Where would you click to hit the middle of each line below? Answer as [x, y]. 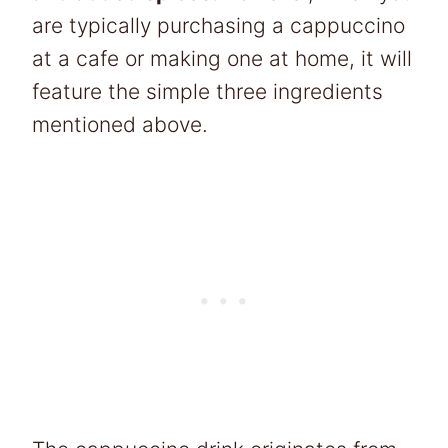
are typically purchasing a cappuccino [218, 25]
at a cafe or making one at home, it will [222, 58]
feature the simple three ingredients [207, 91]
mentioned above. [123, 124]
